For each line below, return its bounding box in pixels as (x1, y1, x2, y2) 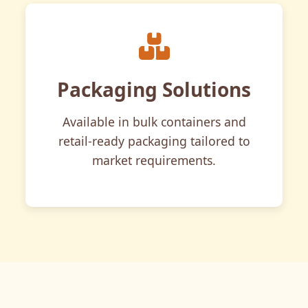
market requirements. (92, 151, 216, 168)
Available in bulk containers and (62, 113, 246, 130)
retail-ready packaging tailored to (58, 132, 250, 149)
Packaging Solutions (57, 76, 251, 102)
